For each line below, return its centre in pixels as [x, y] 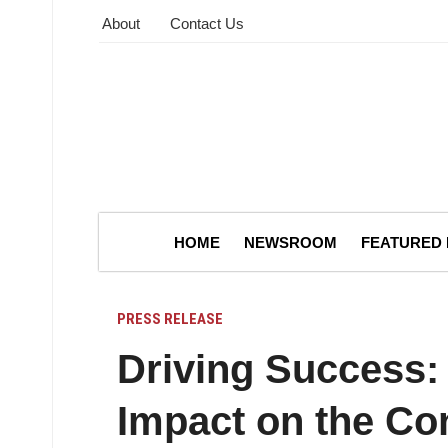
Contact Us [207, 23]
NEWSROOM [290, 242]
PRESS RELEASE [170, 318]
